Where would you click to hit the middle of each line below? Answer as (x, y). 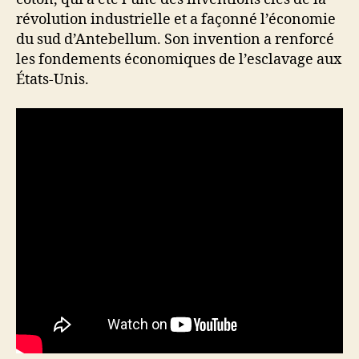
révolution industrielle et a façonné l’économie (176, 20)
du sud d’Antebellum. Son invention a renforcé (175, 40)
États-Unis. (52, 80)
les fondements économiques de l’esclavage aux (179, 60)
